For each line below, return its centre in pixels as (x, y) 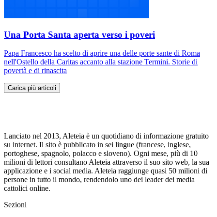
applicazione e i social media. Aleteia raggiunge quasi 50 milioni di (106, 171)
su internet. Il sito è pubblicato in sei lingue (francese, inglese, (97, 145)
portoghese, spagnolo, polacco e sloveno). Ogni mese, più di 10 (101, 154)
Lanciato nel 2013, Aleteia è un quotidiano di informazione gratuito (106, 136)
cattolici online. (27, 188)
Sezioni (15, 205)
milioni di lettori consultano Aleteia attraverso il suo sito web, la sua (107, 162)
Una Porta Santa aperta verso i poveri (79, 34)
